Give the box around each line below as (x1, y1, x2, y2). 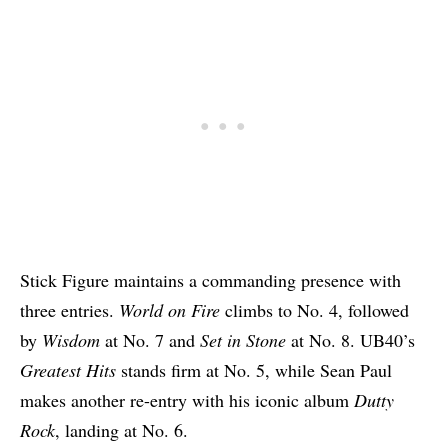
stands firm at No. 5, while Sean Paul (116, 358, 392, 383)
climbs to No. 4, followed (220, 298, 409, 323)
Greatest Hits (20, 358, 116, 383)
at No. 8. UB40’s (286, 328, 415, 353)
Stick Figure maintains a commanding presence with (20, 268, 401, 293)
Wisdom (42, 328, 100, 353)
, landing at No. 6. (55, 418, 188, 443)
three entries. (20, 298, 119, 323)
